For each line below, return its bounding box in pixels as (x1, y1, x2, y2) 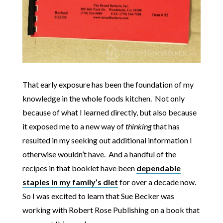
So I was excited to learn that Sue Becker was (22, 191, 174, 201)
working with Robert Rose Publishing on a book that (22, 205, 200, 215)
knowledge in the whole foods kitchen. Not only (22, 93, 185, 103)
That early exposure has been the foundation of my (22, 79, 194, 89)
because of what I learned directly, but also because (22, 107, 197, 117)
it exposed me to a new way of (22, 121, 125, 131)
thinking (125, 121, 151, 131)
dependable (136, 163, 181, 173)
